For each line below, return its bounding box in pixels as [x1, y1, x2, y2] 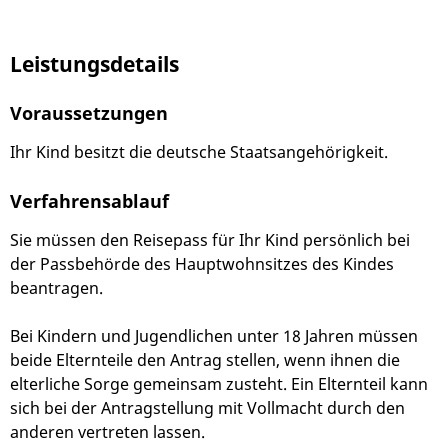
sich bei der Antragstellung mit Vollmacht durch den [10, 397, 405, 420]
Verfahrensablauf [10, 188, 169, 213]
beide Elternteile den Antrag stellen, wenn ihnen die [10, 349, 400, 372]
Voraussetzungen [10, 100, 168, 125]
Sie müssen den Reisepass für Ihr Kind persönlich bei [10, 229, 410, 252]
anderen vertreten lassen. [10, 421, 205, 444]
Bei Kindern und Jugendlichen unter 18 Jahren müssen [10, 325, 418, 348]
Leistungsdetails [10, 50, 179, 79]
